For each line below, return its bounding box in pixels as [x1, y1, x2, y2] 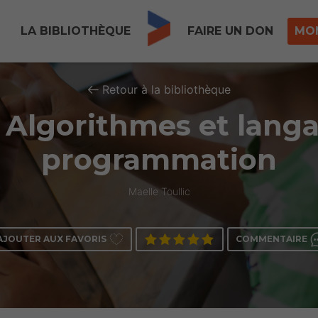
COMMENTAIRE [235, 234, 307, 244]
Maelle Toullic [128, 185, 190, 197]
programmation [41, 142, 277, 177]
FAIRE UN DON [187, 24, 273, 38]
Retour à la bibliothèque [102, 82, 231, 97]
